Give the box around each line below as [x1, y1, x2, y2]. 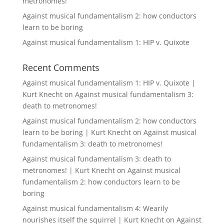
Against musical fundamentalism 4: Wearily [22, 203, 168, 213]
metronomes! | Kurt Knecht [22, 165, 115, 175]
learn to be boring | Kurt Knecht [22, 127, 131, 137]
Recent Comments [22, 61, 99, 73]
